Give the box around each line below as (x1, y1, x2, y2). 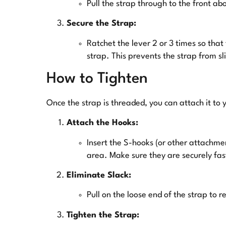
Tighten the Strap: (67, 210, 139, 219)
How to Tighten (46, 71, 148, 86)
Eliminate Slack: (67, 171, 131, 180)
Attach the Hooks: (67, 119, 138, 128)
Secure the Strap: (67, 19, 136, 28)
